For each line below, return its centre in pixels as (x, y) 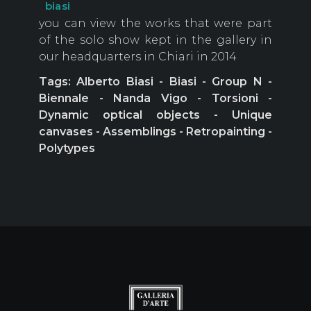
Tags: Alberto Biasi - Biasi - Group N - (155, 82)
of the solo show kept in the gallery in (155, 40)
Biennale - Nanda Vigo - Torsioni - (155, 99)
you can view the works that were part (155, 24)
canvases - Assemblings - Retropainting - (155, 132)
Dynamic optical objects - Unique (155, 115)
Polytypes (67, 149)
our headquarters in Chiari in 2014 (138, 57)
